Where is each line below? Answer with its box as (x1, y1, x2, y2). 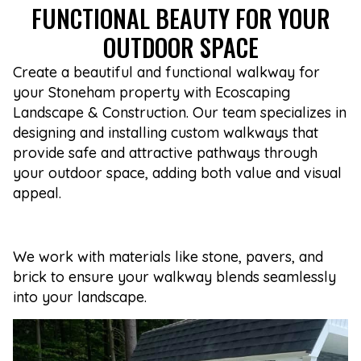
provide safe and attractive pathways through (13, 143, 317, 163)
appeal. (13, 184, 61, 203)
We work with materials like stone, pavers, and (13, 247, 323, 267)
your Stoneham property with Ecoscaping (13, 83, 290, 102)
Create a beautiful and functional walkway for (13, 63, 320, 82)
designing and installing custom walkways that (13, 123, 318, 143)
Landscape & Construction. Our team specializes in (13, 103, 346, 122)
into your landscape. (13, 288, 147, 307)
